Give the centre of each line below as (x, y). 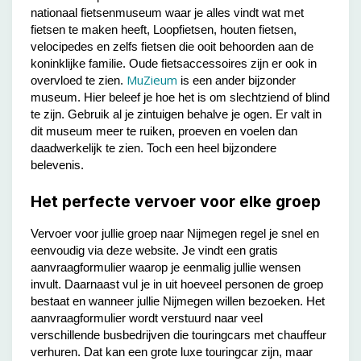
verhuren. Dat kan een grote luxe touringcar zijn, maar (171, 351)
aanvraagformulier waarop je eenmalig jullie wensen (165, 267)
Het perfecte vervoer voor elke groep (175, 201)
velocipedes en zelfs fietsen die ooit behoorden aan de (172, 46)
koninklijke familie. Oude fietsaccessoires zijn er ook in (173, 63)
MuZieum (151, 80)
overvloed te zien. (78, 80)
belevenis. (57, 165)
